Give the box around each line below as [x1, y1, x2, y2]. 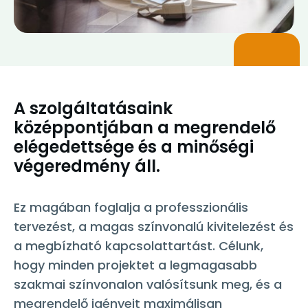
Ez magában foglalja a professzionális [14, 199, 248, 217]
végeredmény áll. [14, 155, 160, 178]
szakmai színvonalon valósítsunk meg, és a [14, 276, 282, 294]
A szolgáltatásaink [14, 97, 173, 120]
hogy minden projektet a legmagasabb [14, 256, 257, 274]
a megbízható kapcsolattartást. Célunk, [14, 237, 263, 255]
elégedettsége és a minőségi [14, 135, 254, 159]
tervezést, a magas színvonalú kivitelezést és [14, 218, 294, 236]
